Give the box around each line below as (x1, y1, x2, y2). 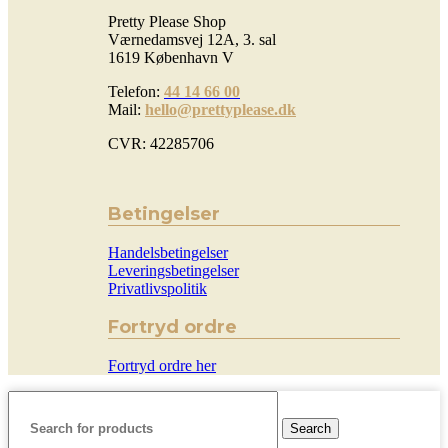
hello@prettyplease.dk (145, 100, 296, 118)
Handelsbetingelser (108, 243, 228, 261)
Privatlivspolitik (108, 279, 207, 297)
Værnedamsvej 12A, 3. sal (108, 30, 276, 48)
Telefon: (108, 82, 164, 100)
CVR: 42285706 (108, 134, 214, 152)
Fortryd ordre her (108, 356, 216, 374)
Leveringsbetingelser (108, 261, 239, 279)
